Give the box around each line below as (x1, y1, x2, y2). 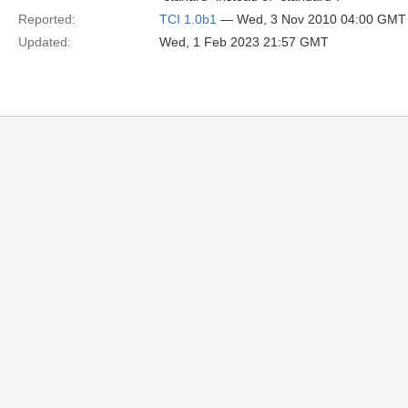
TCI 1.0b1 (159, 12, 217, 26)
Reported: (18, 12, 76, 26)
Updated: (18, 35, 71, 49)
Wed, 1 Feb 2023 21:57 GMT (159, 35, 329, 49)
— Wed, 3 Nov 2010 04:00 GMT (217, 12, 406, 26)
